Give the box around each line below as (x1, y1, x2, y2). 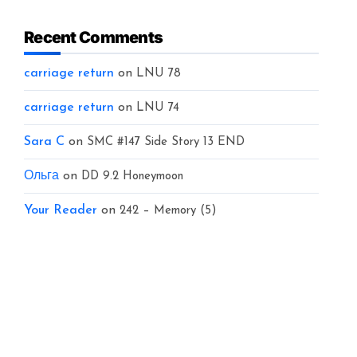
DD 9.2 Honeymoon (81, 171, 183, 182)
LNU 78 (136, 68, 181, 80)
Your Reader (24, 204, 97, 217)
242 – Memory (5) (120, 205, 217, 217)
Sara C (24, 135, 65, 148)
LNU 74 (136, 102, 179, 114)
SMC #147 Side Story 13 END (87, 136, 245, 148)
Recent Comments (24, 28, 163, 47)
